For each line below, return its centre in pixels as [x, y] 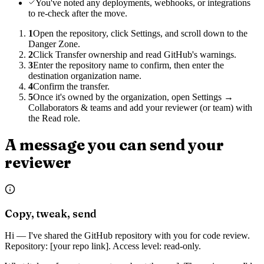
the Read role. [54, 118]
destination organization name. [85, 75]
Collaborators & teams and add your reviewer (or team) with [140, 107]
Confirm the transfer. [71, 86]
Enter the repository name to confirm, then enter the [128, 65]
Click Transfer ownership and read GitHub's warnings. [135, 54]
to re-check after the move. [78, 13]
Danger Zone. [54, 44]
